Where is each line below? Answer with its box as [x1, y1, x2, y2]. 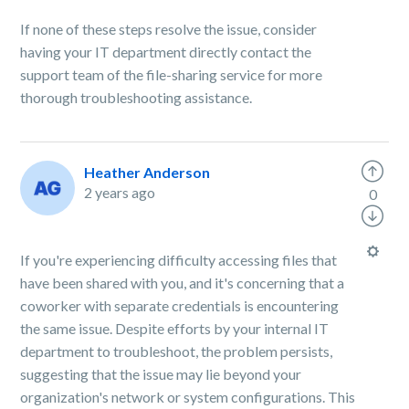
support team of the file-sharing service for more [20, 66, 323, 83]
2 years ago [84, 184, 156, 201]
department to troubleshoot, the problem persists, [20, 342, 333, 360]
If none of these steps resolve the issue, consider [20, 20, 318, 37]
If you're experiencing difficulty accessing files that [20, 251, 338, 268]
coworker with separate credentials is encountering [20, 297, 340, 314]
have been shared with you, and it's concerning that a [20, 274, 345, 291]
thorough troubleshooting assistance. [20, 89, 253, 106]
